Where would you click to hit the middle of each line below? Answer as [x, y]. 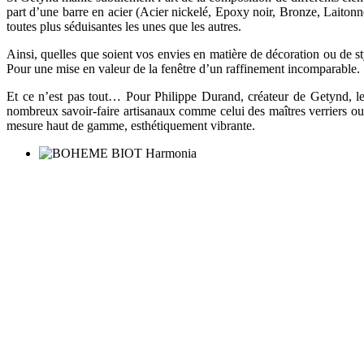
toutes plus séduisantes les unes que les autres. [124, 27]
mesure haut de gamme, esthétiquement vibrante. [131, 126]
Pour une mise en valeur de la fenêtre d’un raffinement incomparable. [183, 69]
